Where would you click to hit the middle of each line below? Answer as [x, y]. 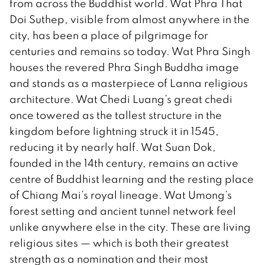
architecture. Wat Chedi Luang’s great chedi [121, 99]
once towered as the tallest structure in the [116, 115]
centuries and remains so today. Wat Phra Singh [130, 51]
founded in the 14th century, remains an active [124, 163]
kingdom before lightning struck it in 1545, [114, 131]
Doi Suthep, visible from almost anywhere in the [130, 20]
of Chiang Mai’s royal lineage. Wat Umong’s [121, 195]
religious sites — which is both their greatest [119, 243]
